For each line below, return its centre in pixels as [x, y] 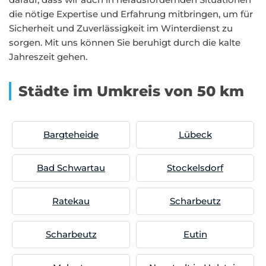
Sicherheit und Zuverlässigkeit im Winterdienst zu [121, 28]
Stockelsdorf [195, 168]
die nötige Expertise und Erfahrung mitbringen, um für [131, 14]
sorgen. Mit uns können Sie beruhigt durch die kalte [125, 42]
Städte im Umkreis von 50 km [131, 91]
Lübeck [195, 134]
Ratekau [71, 201]
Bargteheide [71, 134]
